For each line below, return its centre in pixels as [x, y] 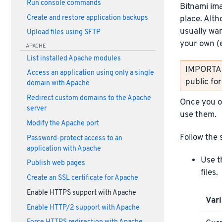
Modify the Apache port [63, 123]
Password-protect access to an [74, 138]
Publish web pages [56, 164]
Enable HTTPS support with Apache [81, 193]
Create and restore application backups [87, 18]
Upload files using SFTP [63, 33]
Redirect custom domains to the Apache [89, 99]
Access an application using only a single [90, 73]
